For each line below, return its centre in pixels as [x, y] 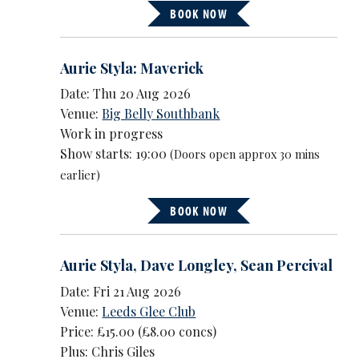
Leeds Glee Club [149, 311]
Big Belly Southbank [161, 114]
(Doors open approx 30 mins [245, 154]
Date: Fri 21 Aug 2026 [121, 291]
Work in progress [112, 134]
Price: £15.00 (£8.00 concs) [139, 331]
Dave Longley [187, 266]
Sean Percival [287, 266]
